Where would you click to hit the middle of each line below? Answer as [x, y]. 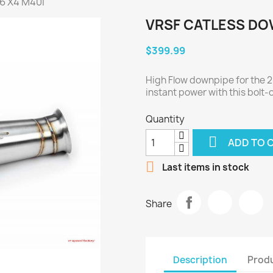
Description [200, 260]
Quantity [165, 119]
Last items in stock [205, 168]
